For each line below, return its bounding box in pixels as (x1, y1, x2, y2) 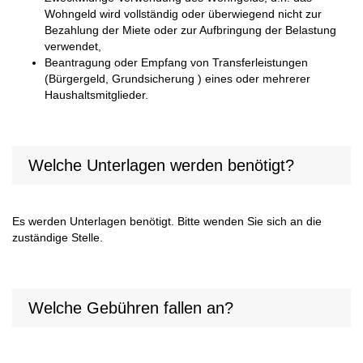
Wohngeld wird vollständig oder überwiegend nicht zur (45, 8, 322, 21)
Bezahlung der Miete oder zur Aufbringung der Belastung (45, 24, 336, 37)
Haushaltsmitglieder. (45, 89, 148, 102)
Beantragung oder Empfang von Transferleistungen (45, 57, 308, 70)
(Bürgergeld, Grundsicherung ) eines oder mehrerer (45, 73, 310, 86)
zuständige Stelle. (12, 232, 103, 245)
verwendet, (45, 41, 101, 53)
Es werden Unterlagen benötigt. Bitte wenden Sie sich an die (12, 216, 322, 228)
